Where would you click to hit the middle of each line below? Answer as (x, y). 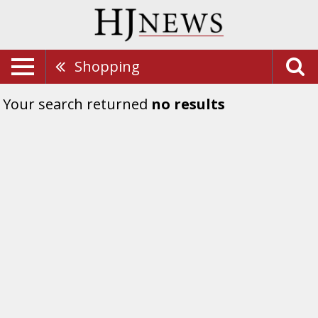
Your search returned (77, 104)
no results (188, 104)
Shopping (107, 66)
